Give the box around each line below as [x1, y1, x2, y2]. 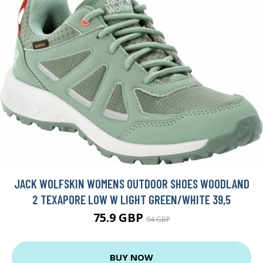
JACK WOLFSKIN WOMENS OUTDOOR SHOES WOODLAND [14, 176, 249, 191]
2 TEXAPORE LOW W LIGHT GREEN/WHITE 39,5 [32, 191, 231, 207]
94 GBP [146, 214, 170, 224]
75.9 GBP [93, 209, 146, 225]
